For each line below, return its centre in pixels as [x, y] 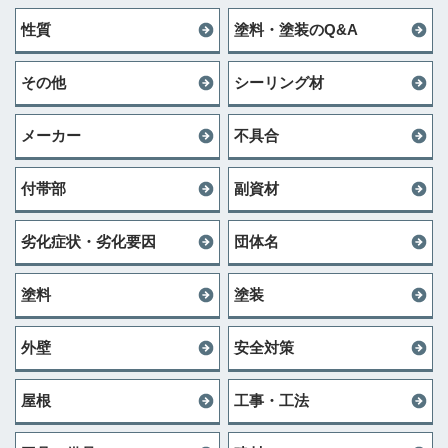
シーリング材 [279, 82]
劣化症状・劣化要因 [88, 241]
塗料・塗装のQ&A [296, 29]
